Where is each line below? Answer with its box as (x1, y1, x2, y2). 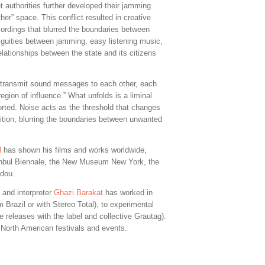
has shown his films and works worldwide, (1, 145, 147, 154)
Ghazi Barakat (54, 188, 103, 197)
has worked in (103, 188, 153, 197)
